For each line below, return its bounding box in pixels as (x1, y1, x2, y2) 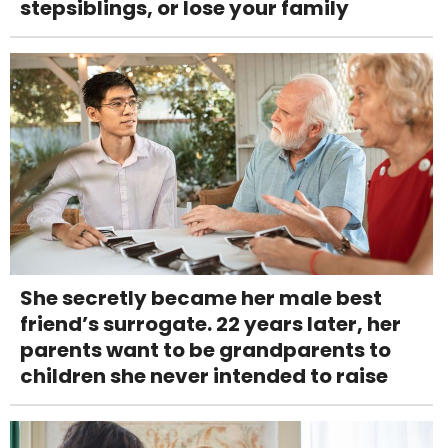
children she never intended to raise (20, 361, 388, 390)
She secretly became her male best (20, 283, 382, 312)
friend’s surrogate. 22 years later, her (20, 309, 401, 338)
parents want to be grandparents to (20, 335, 391, 364)
